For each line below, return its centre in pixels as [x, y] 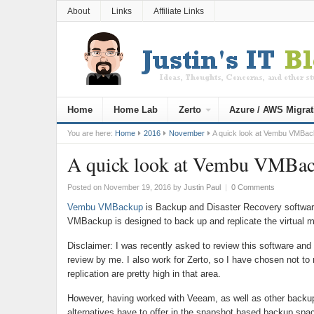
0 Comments [253, 187]
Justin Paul [202, 187]
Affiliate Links [178, 11]
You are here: [90, 133]
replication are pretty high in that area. [144, 274]
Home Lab [135, 110]
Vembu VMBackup [105, 207]
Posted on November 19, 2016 [119, 187]
